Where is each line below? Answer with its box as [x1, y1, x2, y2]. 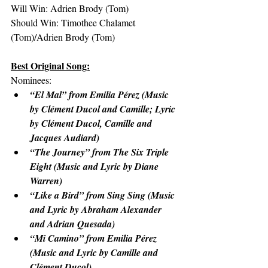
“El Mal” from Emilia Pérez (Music [30, 88, 171, 101]
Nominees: [11, 74, 51, 86]
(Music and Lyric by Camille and [30, 246, 160, 259]
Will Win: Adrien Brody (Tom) [11, 2, 129, 14]
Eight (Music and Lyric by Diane [30, 160, 161, 173]
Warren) [30, 174, 62, 187]
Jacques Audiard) [30, 131, 99, 144]
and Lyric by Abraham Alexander [30, 203, 164, 216]
